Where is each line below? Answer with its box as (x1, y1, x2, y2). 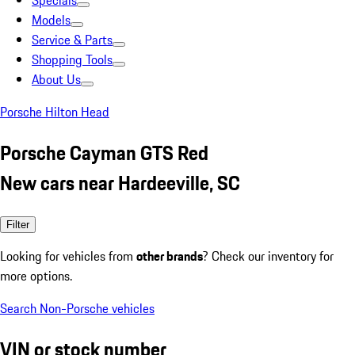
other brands (136, 246, 203, 265)
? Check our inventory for (203, 246, 334, 265)
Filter (6, 218, 29, 231)
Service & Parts (32, 30, 113, 49)
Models (32, 10, 71, 29)
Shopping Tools (32, 50, 113, 69)
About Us (32, 70, 81, 89)
